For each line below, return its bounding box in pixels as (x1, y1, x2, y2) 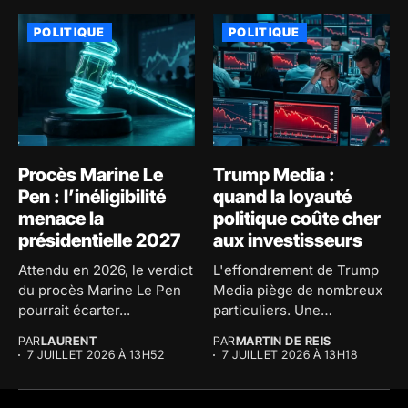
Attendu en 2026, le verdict (18, 261, 193, 280)
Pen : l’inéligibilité (18, 186, 166, 209)
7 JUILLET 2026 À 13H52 (27, 347, 165, 362)
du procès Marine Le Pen (18, 281, 181, 300)
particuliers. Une (213, 301, 321, 320)
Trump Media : (213, 164, 335, 187)
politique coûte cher (213, 208, 381, 230)
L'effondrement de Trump (213, 261, 379, 280)
